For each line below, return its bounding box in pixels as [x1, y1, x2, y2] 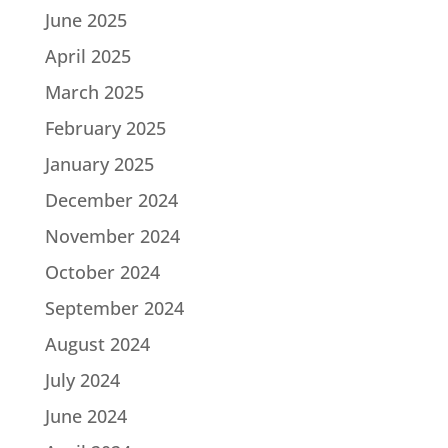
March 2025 [44, 79, 144, 104]
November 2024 [44, 223, 180, 248]
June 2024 [44, 403, 127, 428]
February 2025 [44, 115, 166, 140]
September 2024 [44, 295, 184, 320]
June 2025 [44, 7, 127, 32]
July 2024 [44, 367, 120, 392]
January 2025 [44, 151, 154, 176]
